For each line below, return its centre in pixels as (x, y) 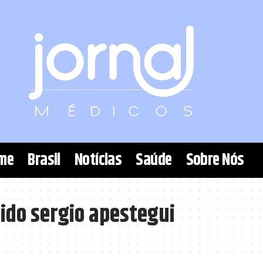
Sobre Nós (215, 161)
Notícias (98, 161)
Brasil (44, 161)
